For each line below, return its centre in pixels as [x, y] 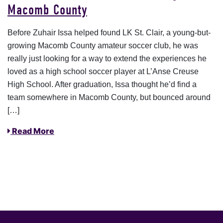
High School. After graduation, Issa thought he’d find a [102, 84]
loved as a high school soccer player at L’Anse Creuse [103, 71]
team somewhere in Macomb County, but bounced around [109, 97]
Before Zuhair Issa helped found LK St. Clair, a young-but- [109, 32]
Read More [32, 131]
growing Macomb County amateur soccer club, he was [103, 45]
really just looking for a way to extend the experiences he [107, 58]
